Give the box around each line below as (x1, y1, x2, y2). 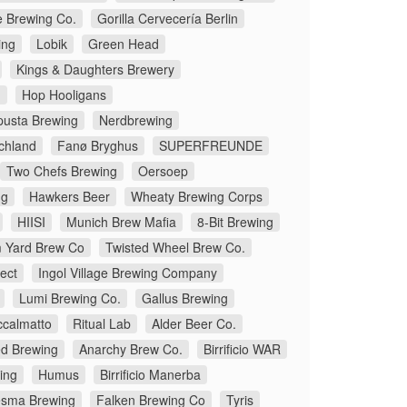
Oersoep (138, 162, 188, 181)
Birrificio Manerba (100, 365, 201, 384)
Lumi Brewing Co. (19, 289, 121, 308)
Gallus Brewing (142, 289, 228, 308)
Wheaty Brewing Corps (131, 187, 263, 206)
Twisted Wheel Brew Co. (105, 238, 245, 257)
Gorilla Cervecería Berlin (97, 9, 238, 28)
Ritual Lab (73, 314, 131, 333)
